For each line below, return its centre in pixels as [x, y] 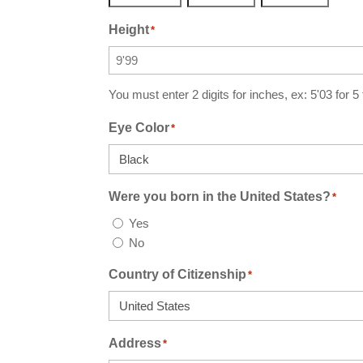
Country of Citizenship [178, 274]
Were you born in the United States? [220, 196]
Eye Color [139, 127]
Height [129, 29]
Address [135, 343]
